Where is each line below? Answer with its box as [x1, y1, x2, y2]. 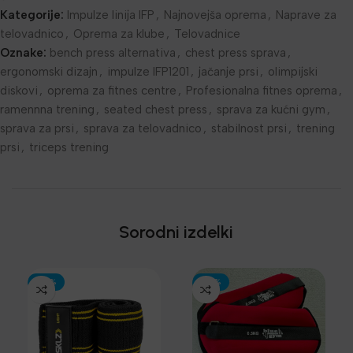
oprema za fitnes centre [47, 84, 176, 98]
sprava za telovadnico [84, 121, 202, 136]
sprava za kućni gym [217, 102, 325, 117]
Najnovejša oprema [164, 8, 266, 23]
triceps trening [29, 140, 109, 155]
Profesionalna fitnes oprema [186, 84, 337, 98]
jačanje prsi [199, 65, 258, 80]
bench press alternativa [50, 46, 176, 61]
